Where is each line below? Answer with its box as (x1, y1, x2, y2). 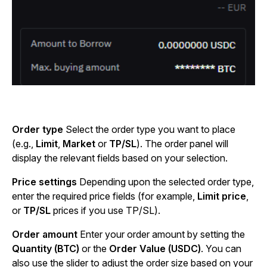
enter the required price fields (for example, (12, 190, 197, 203)
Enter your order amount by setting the (80, 228, 245, 241)
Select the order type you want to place (66, 123, 235, 136)
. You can (201, 243, 241, 255)
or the (79, 243, 109, 255)
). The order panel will (136, 138, 228, 150)
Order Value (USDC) (109, 243, 201, 255)
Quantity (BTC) (12, 243, 79, 255)
